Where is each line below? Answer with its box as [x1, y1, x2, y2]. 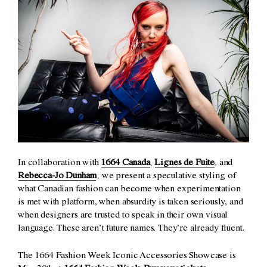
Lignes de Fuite [154, 159, 215, 169]
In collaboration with [18, 159, 101, 169]
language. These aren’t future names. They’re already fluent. [18, 224, 244, 234]
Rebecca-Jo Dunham [18, 172, 97, 182]
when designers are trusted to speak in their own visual [18, 211, 228, 221]
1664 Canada [101, 159, 150, 169]
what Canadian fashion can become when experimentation [18, 185, 241, 195]
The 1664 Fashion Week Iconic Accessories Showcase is [18, 252, 236, 262]
